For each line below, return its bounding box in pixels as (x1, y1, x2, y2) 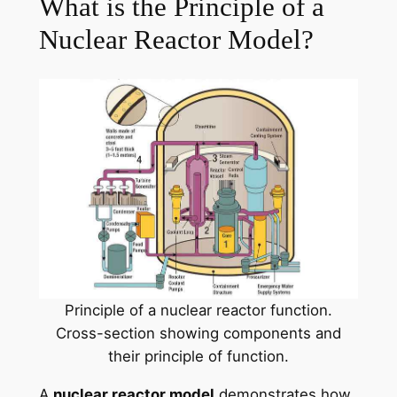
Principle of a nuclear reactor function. (65, 301, 332, 320)
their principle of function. (108, 347, 289, 366)
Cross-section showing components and (56, 324, 341, 343)
